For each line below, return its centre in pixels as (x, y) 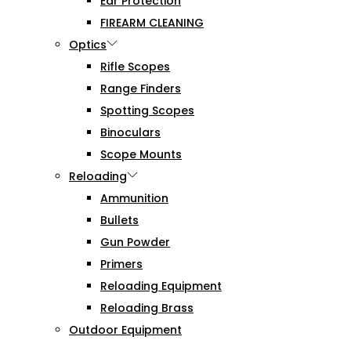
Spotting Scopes (147, 111)
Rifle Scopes (135, 67)
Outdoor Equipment (125, 330)
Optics (88, 45)
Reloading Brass (147, 308)
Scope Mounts (141, 155)
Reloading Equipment (161, 286)
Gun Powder (135, 242)
